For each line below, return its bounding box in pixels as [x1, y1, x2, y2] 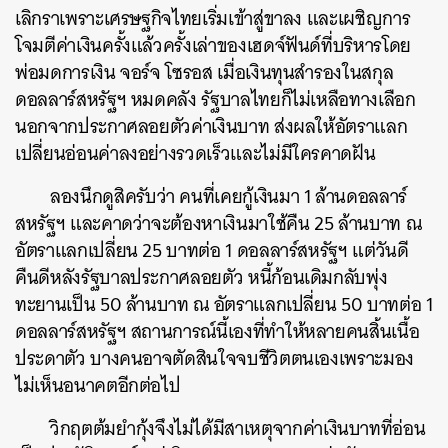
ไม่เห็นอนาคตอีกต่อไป [15, 369, 181, 402]
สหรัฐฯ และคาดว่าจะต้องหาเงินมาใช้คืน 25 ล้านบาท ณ [15, 207, 422, 240]
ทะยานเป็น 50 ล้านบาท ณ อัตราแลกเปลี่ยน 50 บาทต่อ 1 [15, 288, 433, 321]
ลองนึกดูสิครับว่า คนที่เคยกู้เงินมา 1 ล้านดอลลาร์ [50, 180, 408, 213]
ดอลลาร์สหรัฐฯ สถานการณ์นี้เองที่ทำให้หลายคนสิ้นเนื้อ [15, 315, 420, 348]
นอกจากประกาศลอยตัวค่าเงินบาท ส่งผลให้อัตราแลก [15, 110, 408, 143]
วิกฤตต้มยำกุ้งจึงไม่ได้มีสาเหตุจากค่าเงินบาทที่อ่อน [50, 412, 426, 445]
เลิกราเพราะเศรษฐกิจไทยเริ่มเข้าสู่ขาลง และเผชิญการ [15, 2, 411, 35]
